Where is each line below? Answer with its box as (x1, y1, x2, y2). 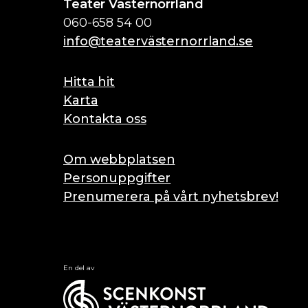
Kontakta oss (63, 111, 146, 126)
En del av (63, 263, 95, 272)
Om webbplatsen (63, 152, 175, 167)
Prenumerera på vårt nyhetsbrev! (63, 189, 278, 204)
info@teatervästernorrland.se (63, 34, 253, 49)
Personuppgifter (63, 170, 171, 186)
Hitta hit (63, 74, 115, 89)
